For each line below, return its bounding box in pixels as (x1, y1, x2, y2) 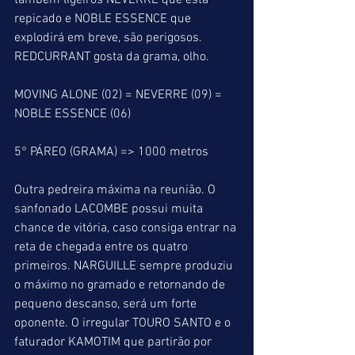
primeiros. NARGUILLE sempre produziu (14, 258, 236, 274)
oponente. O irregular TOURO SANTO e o (14, 315, 234, 331)
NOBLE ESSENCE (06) (14, 106, 131, 122)
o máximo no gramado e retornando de (14, 277, 228, 293)
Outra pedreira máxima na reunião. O (14, 182, 219, 198)
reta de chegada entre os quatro (14, 239, 191, 255)
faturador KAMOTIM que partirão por (14, 334, 215, 350)
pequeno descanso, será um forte (14, 296, 200, 312)
